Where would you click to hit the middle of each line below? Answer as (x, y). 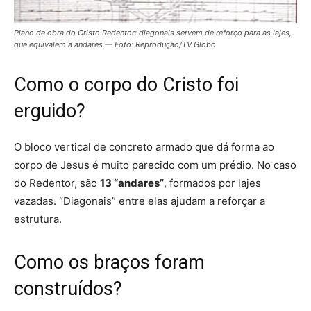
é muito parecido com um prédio (172, 165)
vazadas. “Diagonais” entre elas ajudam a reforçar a (140, 201)
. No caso (274, 165)
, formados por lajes (212, 183)
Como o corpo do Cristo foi (126, 84)
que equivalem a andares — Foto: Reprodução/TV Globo (116, 44)
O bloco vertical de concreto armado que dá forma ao (144, 146)
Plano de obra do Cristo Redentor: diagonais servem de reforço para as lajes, (153, 32)
